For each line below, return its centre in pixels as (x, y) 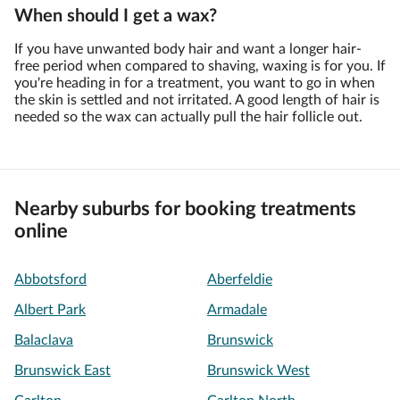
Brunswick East (62, 371)
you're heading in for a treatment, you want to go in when (195, 83)
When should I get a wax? (116, 16)
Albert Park (50, 310)
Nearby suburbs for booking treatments (185, 209)
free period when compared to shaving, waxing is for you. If (200, 66)
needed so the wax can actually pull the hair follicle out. (188, 117)
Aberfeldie (240, 279)
